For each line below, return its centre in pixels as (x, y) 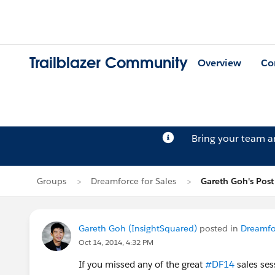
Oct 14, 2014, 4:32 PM (116, 242)
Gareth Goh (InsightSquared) (138, 228)
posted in (219, 228)
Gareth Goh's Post (237, 181)
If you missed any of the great (142, 264)
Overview (219, 63)
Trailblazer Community (109, 63)
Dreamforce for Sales (134, 181)
